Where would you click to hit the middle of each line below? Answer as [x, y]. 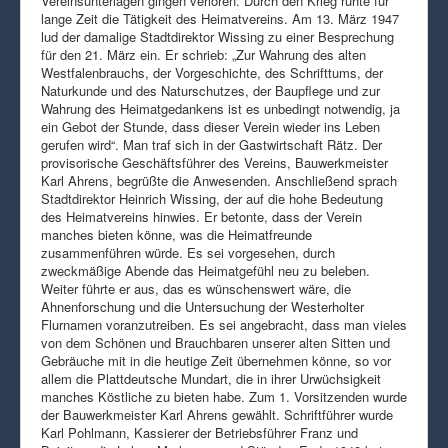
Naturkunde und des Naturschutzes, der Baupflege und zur [210, 90]
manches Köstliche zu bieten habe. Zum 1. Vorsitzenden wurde [224, 396]
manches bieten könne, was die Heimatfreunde [176, 234]
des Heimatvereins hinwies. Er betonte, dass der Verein [201, 216]
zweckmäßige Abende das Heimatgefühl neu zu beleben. [205, 270]
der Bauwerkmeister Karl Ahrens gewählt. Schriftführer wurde [217, 414]
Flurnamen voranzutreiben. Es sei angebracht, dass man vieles [224, 324]
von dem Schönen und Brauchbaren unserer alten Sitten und [215, 342]
